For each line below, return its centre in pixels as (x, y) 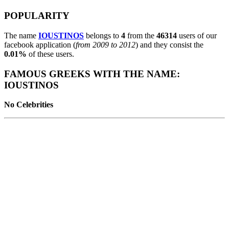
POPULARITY (37, 16)
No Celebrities (29, 105)
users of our (197, 35)
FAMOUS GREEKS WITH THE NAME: (92, 74)
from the (141, 35)
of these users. (50, 54)
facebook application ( (40, 44)
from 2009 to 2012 (106, 44)
